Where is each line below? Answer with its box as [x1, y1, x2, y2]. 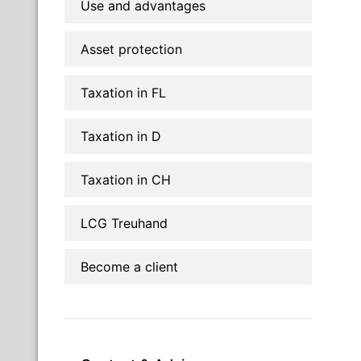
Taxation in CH [81, 171, 171, 188]
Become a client [81, 258, 178, 275]
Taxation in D [81, 127, 161, 144]
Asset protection [81, 40, 182, 57]
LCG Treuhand [81, 214, 168, 231]
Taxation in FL [81, 84, 166, 101]
